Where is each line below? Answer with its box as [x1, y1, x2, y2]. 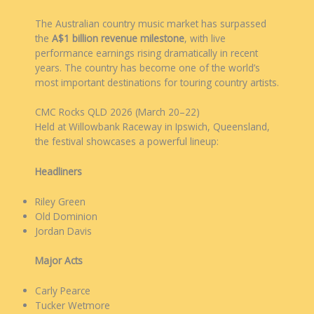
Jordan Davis [35, 224, 92, 238]
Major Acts [35, 253, 83, 267]
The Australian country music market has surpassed [35, 16, 266, 30]
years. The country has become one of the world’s [35, 60, 260, 74]
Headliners [35, 165, 82, 179]
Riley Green [35, 195, 86, 209]
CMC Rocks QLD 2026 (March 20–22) [35, 105, 200, 119]
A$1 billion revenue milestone [52, 31, 184, 45]
